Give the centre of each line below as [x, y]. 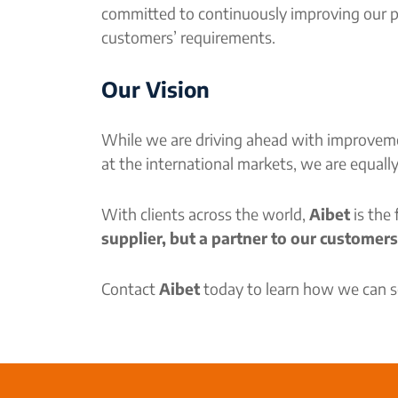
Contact [130, 289]
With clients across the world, [205, 214]
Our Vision [155, 89]
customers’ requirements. [188, 37]
